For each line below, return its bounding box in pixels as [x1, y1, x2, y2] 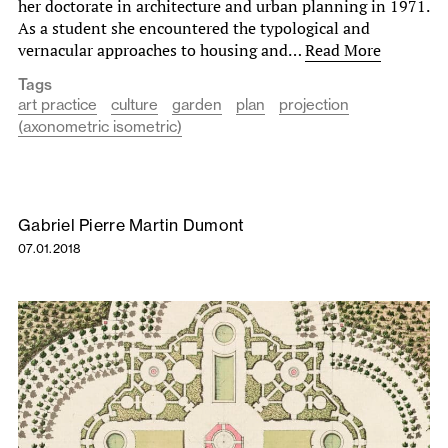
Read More [305, 38, 381, 61]
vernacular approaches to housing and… [18, 38, 305, 61]
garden [172, 94, 222, 114]
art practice [18, 94, 97, 114]
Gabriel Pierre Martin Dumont [18, 214, 245, 235]
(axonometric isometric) [18, 116, 182, 136]
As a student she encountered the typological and [18, 16, 370, 39]
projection [279, 94, 349, 114]
